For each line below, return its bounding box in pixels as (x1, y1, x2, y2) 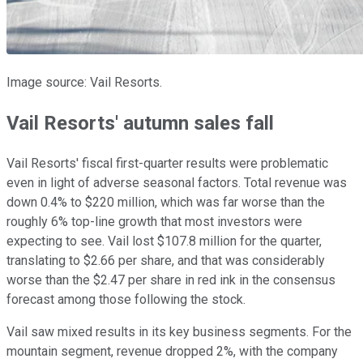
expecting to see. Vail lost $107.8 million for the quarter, (6, 233, 322, 249)
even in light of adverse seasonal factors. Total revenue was (6, 174, 347, 190)
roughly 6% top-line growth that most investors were (6, 213, 302, 229)
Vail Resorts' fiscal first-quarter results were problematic (6, 155, 328, 171)
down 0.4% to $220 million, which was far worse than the (6, 194, 325, 210)
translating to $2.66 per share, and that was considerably (6, 252, 325, 268)
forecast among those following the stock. (6, 291, 246, 307)
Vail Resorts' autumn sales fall (6, 111, 274, 135)
